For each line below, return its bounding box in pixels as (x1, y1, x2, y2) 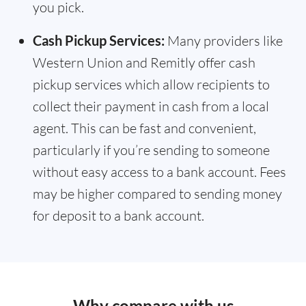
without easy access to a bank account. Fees (33, 163, 286, 181)
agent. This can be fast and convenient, (33, 120, 256, 137)
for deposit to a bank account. (33, 207, 204, 225)
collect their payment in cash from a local (33, 98, 269, 115)
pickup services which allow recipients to (33, 76, 270, 94)
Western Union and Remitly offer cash (33, 54, 255, 72)
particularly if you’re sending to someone (33, 141, 270, 159)
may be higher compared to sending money (33, 185, 282, 203)
